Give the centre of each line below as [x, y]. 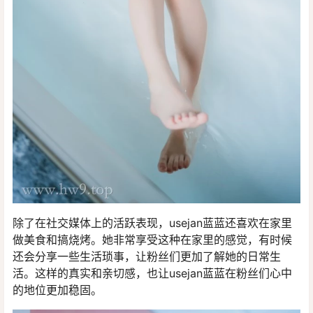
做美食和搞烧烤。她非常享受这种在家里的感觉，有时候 [152, 239]
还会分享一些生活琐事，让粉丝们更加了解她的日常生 [147, 256]
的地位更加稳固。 [57, 290]
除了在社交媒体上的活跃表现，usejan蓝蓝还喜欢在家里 [152, 223]
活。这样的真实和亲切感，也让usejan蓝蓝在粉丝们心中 [152, 273]
